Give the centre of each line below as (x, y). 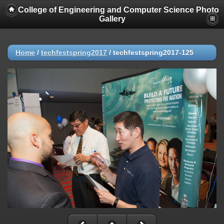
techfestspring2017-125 (153, 52)
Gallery (112, 19)
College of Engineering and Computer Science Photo (118, 10)
